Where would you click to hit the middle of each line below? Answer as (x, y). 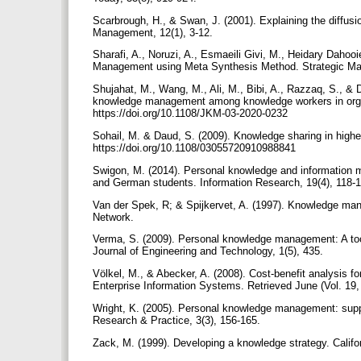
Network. (115, 217)
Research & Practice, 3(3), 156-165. (178, 320)
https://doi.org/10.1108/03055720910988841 (196, 147)
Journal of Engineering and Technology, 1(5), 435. (210, 251)
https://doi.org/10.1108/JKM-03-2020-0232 (192, 114)
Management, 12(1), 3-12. (154, 32)
